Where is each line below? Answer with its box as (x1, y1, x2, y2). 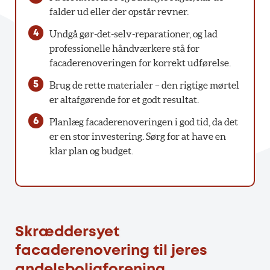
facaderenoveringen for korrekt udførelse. (49, 57, 231, 69)
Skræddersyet (15, 225, 119, 239)
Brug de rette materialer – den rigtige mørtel (49, 79, 239, 90)
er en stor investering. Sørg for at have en (49, 130, 226, 142)
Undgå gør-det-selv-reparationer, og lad (49, 28, 218, 40)
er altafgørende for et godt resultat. (49, 93, 199, 105)
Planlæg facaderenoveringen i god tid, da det (49, 116, 238, 127)
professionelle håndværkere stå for (49, 43, 199, 54)
